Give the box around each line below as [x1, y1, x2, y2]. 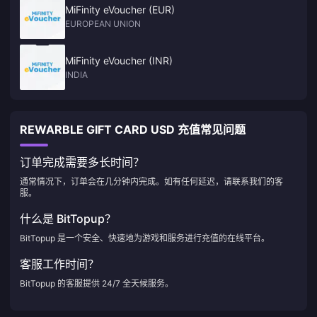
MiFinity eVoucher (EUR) [65, 4, 175, 16]
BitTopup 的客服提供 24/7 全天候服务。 [20, 278, 173, 289]
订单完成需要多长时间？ [20, 155, 144, 169]
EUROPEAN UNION [65, 18, 141, 29]
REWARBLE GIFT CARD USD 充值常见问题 [20, 122, 246, 137]
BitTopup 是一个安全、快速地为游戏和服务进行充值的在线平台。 [20, 233, 270, 243]
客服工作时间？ [20, 257, 99, 271]
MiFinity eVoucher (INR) [65, 54, 173, 67]
